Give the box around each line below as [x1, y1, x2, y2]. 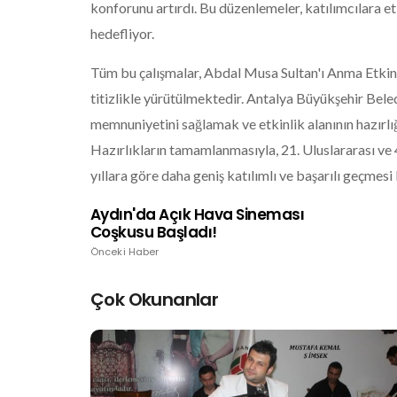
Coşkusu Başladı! [90, 222, 217, 243]
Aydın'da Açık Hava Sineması [90, 204, 305, 225]
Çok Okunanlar [90, 287, 219, 312]
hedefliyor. [90, 25, 154, 42]
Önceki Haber [90, 245, 160, 259]
